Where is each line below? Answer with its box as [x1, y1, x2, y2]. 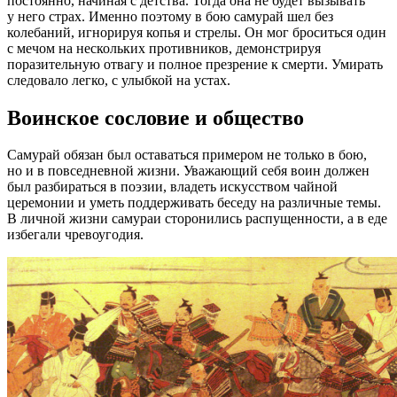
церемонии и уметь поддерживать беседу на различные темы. [7, 195, 381, 211]
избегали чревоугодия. [7, 227, 144, 243]
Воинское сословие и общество [7, 105, 304, 129]
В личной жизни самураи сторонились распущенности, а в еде [7, 211, 387, 227]
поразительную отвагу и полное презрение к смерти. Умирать [7, 56, 383, 72]
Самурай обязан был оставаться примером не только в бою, [7, 147, 367, 163]
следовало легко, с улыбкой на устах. [7, 72, 230, 88]
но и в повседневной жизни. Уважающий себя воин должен [7, 163, 370, 179]
